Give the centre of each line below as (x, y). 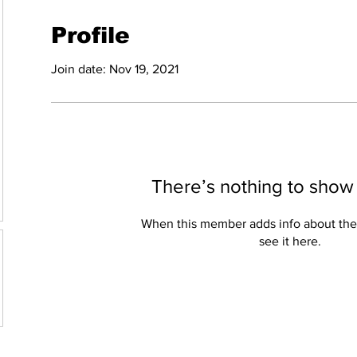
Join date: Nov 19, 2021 (115, 69)
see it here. (290, 241)
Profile (90, 35)
